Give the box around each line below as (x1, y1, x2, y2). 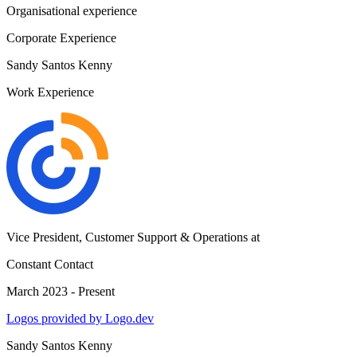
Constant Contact (6, 257, 93, 271)
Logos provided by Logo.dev (6, 312, 154, 325)
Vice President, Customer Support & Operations (6, 230, 248, 244)
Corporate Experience (6, 31, 116, 45)
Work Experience (6, 85, 94, 99)
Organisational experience (6, 4, 137, 18)
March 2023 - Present (6, 284, 115, 298)
